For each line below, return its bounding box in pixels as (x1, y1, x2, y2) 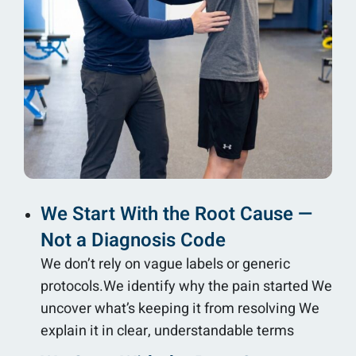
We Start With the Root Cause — (41, 199, 312, 228)
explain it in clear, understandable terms (41, 319, 294, 342)
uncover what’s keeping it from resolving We (41, 297, 319, 319)
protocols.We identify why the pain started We (41, 275, 332, 297)
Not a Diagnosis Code (41, 226, 226, 254)
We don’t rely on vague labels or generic (41, 253, 290, 275)
